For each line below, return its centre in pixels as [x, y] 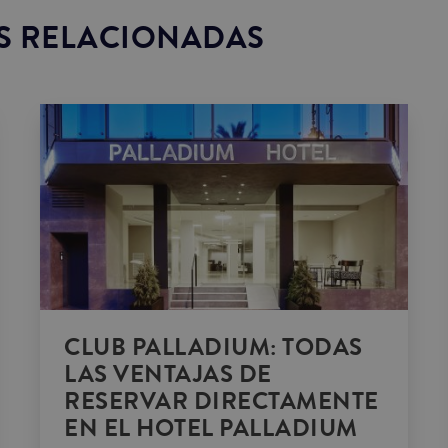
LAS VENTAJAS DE [168, 375]
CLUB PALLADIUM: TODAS [213, 348]
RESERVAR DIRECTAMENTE [221, 402]
